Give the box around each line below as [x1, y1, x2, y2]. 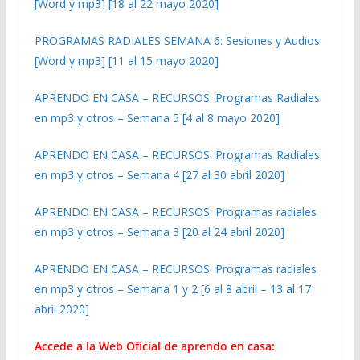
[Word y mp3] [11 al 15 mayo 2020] [34, 52, 219, 68]
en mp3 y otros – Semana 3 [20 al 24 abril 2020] [34, 223, 284, 239]
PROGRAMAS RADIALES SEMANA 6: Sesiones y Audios [34, 32, 320, 48]
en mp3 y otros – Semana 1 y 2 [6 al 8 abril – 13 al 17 [34, 280, 311, 297]
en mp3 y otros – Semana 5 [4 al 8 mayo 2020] [34, 109, 280, 125]
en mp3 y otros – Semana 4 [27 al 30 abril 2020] [34, 166, 284, 182]
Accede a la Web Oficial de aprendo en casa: [34, 337, 275, 354]
